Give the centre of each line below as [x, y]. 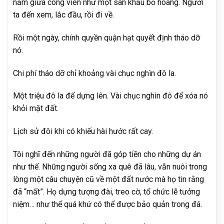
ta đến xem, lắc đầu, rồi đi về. [63, 14]
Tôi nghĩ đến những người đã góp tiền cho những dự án [107, 154]
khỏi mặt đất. [36, 108]
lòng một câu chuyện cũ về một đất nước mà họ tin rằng [108, 179]
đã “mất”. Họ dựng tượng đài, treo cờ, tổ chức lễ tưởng [106, 191]
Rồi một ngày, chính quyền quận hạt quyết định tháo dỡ [106, 37]
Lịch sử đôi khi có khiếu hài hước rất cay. [83, 131]
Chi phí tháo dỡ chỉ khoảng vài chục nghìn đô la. [94, 73]
